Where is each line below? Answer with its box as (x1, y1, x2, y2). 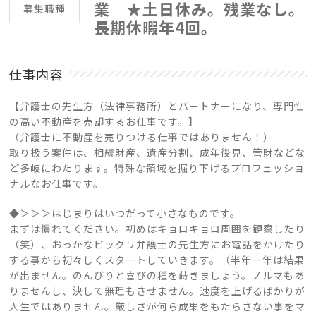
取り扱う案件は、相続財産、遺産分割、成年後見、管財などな (9, 145, 306, 159)
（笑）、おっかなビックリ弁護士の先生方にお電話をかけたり (9, 237, 306, 251)
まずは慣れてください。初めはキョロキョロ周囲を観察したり (9, 221, 306, 236)
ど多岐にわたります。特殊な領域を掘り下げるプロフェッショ (9, 161, 305, 175)
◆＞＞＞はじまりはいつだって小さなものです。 (9, 206, 241, 220)
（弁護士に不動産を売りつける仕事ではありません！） (9, 130, 274, 144)
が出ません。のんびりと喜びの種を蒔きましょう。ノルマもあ (9, 268, 305, 282)
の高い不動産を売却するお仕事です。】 (9, 114, 200, 128)
